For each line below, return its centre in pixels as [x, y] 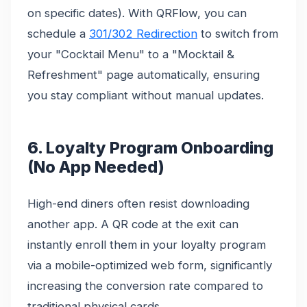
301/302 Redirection [143, 34]
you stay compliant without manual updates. [146, 96]
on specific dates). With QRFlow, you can [137, 13]
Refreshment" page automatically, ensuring [144, 75]
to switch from [238, 34]
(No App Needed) [96, 167]
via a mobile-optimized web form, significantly [150, 266]
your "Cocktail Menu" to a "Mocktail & [131, 54]
